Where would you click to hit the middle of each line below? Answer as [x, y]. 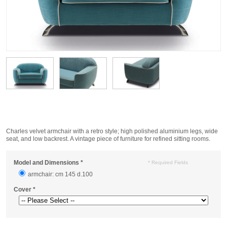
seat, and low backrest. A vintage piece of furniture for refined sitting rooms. [108, 139]
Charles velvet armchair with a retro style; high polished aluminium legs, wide [112, 131]
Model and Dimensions [46, 162]
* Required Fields [168, 162]
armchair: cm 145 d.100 [60, 174]
